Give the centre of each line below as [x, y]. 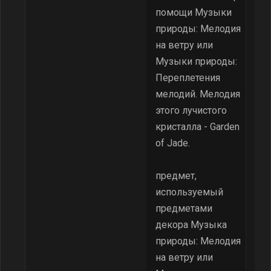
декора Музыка [191, 225]
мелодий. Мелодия [198, 94]
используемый [189, 192]
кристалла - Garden [198, 127]
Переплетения [188, 78]
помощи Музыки [194, 12]
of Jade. [173, 143]
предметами [184, 208]
